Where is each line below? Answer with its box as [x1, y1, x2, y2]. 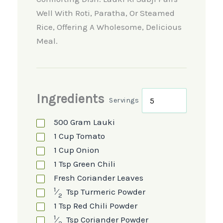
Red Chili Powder [71, 201, 137, 211]
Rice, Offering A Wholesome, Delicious [36, 22, 182, 32]
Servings [109, 96, 139, 105]
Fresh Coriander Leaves [53, 173, 143, 183]
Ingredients [36, 91, 105, 106]
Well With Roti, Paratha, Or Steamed [36, 8, 175, 18]
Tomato [74, 131, 105, 141]
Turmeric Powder [78, 187, 145, 197]
